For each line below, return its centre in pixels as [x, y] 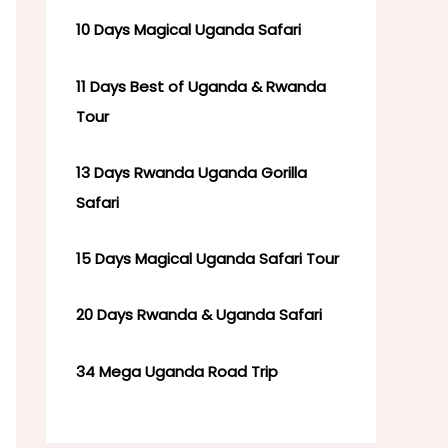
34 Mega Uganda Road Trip [177, 371]
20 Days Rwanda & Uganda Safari [199, 315]
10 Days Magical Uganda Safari [188, 30]
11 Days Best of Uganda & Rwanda [201, 86]
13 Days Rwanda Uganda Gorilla [191, 172]
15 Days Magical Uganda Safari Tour [207, 258]
